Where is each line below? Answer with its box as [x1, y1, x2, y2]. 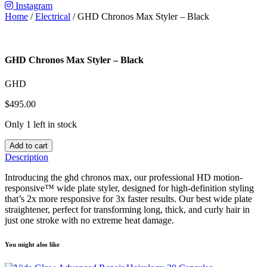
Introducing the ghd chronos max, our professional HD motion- [5, 172, 243, 182]
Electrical [35, 11, 70, 22]
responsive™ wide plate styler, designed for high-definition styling [5, 182, 254, 193]
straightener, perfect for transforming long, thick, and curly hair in [5, 204, 250, 215]
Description [5, 151, 48, 162]
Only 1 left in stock [5, 119, 77, 129]
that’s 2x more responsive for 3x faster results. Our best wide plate [5, 193, 252, 204]
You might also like [5, 240, 60, 248]
